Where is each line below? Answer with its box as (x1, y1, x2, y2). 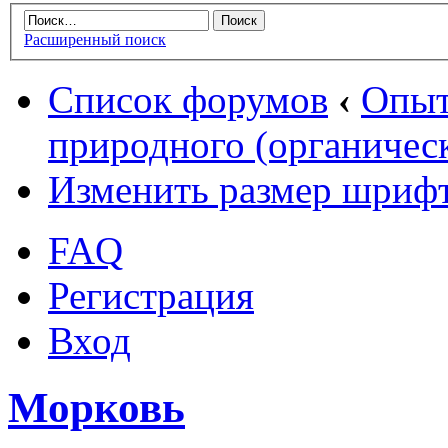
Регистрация (48, 274, 254, 318)
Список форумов (48, 78, 328, 122)
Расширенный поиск (24, 31, 166, 49)
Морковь (8, 384, 185, 432)
